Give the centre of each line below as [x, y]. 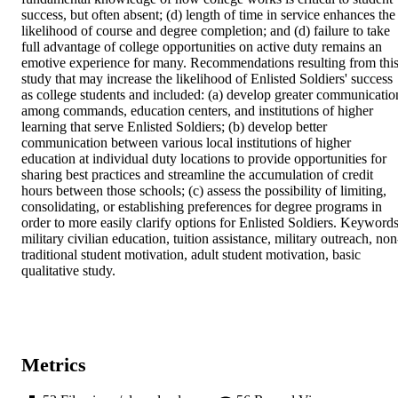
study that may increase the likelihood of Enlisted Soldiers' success [207, 79]
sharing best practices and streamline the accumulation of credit [197, 175]
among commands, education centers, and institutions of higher [197, 111]
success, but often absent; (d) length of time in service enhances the [208, 15]
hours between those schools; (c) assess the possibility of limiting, [204, 191]
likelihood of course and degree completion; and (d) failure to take [206, 31]
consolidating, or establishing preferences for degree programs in [202, 207]
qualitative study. [68, 271]
